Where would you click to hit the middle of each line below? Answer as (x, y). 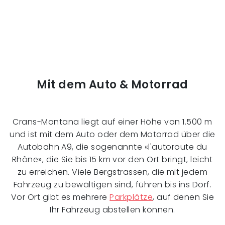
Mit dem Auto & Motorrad (113, 84)
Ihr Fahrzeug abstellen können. (113, 209)
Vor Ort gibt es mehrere (60, 197)
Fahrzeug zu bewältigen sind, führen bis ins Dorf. (113, 184)
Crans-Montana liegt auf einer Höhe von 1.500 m (113, 122)
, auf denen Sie (184, 197)
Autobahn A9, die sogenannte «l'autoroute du (113, 147)
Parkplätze (131, 197)
